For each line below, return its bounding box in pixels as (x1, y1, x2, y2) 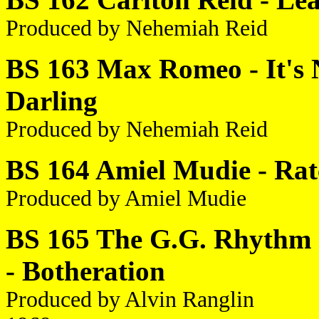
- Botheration (6, 256, 165, 286)
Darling (6, 85, 98, 116)
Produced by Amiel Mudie (6, 186, 246, 211)
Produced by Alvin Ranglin (6, 287, 254, 312)
